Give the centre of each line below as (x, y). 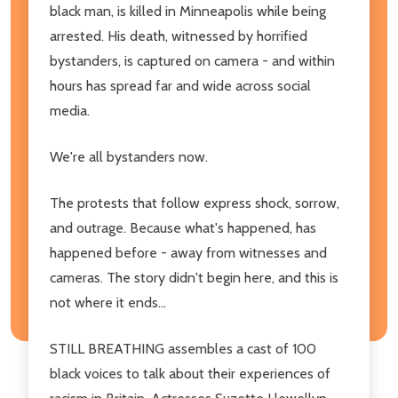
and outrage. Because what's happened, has (183, 227)
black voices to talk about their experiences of (190, 373)
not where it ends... (108, 302)
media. (70, 110)
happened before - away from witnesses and (188, 252)
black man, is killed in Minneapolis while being (188, 11)
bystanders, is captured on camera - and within (192, 60)
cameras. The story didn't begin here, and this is (194, 277)
